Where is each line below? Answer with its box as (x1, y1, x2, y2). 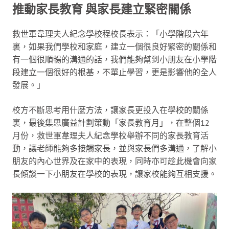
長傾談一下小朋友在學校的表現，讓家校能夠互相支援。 (12, 168, 217, 179)
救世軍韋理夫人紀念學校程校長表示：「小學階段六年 (12, 28, 209, 39)
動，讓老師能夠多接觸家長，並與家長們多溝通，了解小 (12, 143, 217, 153)
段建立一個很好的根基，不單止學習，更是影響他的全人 (12, 66, 217, 77)
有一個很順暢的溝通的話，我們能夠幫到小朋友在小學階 (12, 54, 217, 64)
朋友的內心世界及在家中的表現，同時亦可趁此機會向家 (12, 155, 217, 166)
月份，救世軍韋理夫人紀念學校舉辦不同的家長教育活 (12, 130, 209, 141)
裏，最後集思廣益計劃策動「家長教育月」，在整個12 (12, 117, 210, 128)
